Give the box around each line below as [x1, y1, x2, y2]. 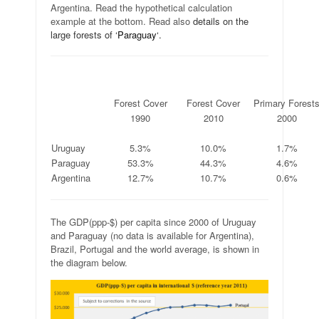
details [193, 14, 220, 28]
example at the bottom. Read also [51, 14, 193, 28]
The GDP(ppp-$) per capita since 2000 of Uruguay [51, 214, 256, 229]
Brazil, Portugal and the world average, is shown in [51, 241, 259, 256]
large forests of [51, 27, 115, 41]
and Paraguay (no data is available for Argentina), [51, 228, 254, 242]
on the [220, 14, 249, 28]
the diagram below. [51, 255, 127, 269]
